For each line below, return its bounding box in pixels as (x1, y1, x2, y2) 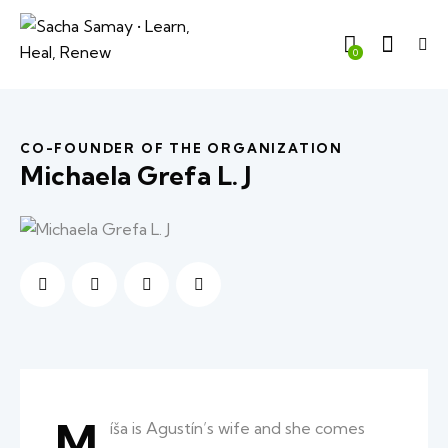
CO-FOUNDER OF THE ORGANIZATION (20, 140, 343, 157)
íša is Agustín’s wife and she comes (110, 417, 365, 438)
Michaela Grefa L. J (20, 159, 251, 193)
